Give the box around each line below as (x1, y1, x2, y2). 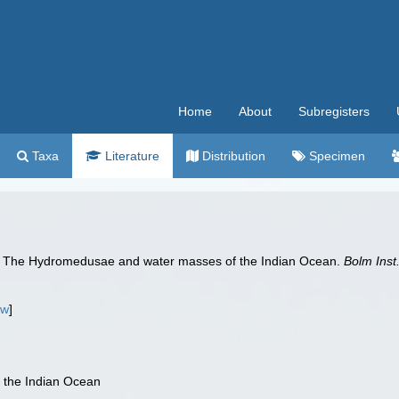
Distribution (199, 149, 265, 163)
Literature (102, 149, 159, 163)
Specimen (305, 149, 365, 163)
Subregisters (298, 104, 370, 118)
